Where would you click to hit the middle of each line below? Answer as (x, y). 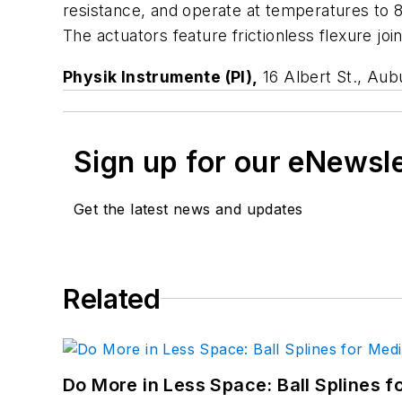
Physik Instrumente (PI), (161, 76)
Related (112, 298)
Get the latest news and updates (188, 209)
